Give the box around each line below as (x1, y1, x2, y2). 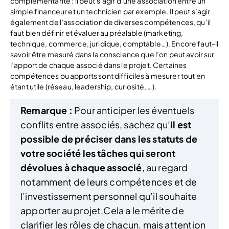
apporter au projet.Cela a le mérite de (20, 204, 184, 216)
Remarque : (20, 104, 73, 116)
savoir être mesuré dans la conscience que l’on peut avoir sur (10, 49, 215, 59)
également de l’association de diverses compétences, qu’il (10, 17, 211, 27)
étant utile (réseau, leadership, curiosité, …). (10, 81, 157, 91)
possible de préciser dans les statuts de (20, 132, 198, 145)
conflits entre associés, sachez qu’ (20, 118, 171, 130)
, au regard (142, 161, 188, 173)
